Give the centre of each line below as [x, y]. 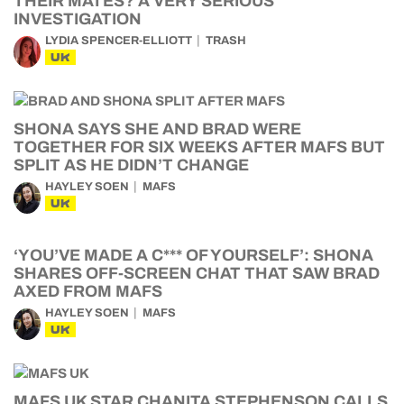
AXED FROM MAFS [88, 291]
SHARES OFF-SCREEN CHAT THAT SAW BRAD [197, 273]
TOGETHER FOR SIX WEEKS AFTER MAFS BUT [199, 147]
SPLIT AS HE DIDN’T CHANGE [131, 165]
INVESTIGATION [78, 19]
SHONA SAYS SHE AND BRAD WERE [157, 129]
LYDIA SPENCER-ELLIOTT [119, 41]
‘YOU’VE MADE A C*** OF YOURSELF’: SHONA [193, 255]
